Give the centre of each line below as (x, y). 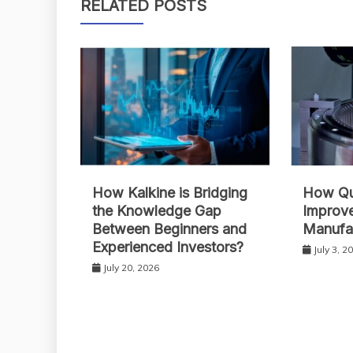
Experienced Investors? (168, 247)
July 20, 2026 (131, 267)
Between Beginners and (169, 229)
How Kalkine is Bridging (170, 192)
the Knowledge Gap (157, 210)
